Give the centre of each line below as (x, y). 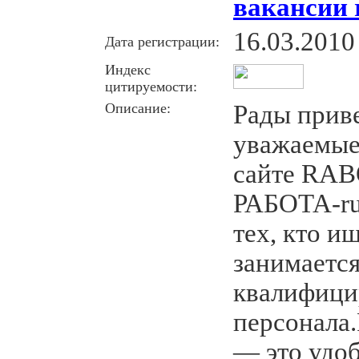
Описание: (138, 108)
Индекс (128, 69)
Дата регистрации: (162, 41)
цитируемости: (151, 86)
